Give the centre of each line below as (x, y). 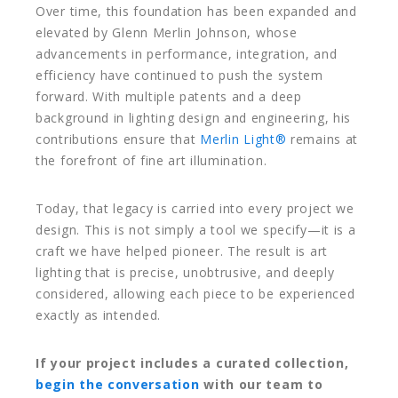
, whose (272, 33)
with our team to (261, 385)
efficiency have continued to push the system (179, 76)
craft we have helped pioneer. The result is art (182, 251)
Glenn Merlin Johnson (180, 33)
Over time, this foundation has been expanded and (196, 12)
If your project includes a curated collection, (192, 363)
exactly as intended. (98, 315)
